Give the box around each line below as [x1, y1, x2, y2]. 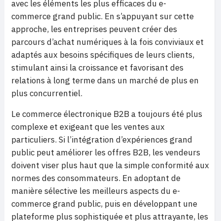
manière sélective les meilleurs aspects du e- [11, 185, 180, 196]
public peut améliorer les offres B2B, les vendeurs [11, 147, 200, 158]
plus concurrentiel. [11, 88, 82, 99]
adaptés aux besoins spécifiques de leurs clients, [11, 49, 194, 60]
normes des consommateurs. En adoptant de [11, 173, 181, 184]
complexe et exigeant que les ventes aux [11, 121, 165, 132]
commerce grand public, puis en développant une [11, 198, 197, 209]
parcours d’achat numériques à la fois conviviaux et [11, 37, 204, 47]
